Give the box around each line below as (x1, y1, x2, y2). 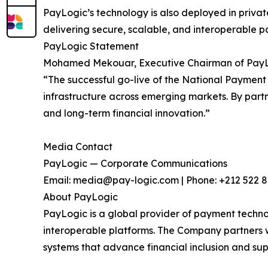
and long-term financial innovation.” (43, 106, 210, 119)
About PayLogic (43, 190, 118, 203)
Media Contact (43, 140, 112, 153)
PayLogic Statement (43, 39, 139, 52)
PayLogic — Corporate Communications (43, 157, 227, 169)
